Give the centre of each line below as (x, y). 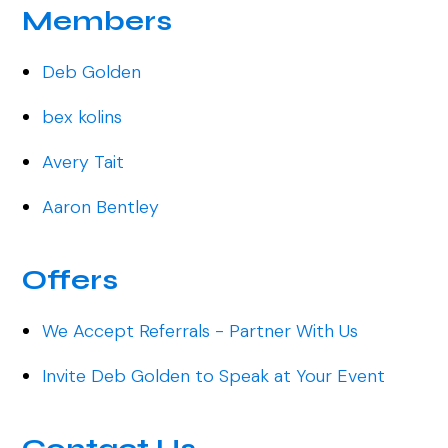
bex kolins (82, 117)
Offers (70, 280)
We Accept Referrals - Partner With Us (200, 331)
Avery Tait (83, 162)
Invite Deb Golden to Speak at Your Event (214, 376)
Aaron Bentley (101, 207)
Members (97, 21)
